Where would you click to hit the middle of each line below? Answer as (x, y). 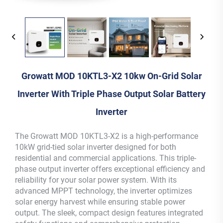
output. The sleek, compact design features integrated (109, 213)
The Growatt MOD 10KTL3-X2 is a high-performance (107, 136)
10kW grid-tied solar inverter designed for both (96, 147)
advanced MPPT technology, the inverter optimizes (104, 191)
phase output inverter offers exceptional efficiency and (110, 169)
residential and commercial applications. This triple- (106, 158)
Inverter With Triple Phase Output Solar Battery (111, 94)
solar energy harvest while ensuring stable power (100, 202)
